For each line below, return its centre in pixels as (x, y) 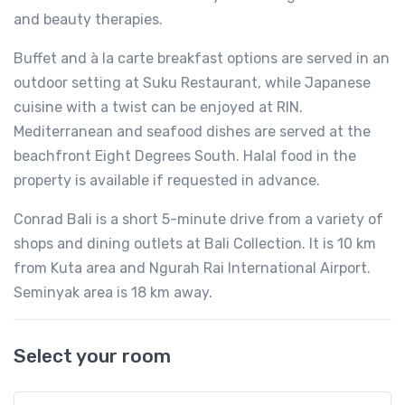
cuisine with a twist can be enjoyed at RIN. (158, 108)
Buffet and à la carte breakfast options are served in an (202, 59)
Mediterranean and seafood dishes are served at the (192, 132)
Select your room (92, 356)
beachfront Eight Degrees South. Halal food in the (185, 156)
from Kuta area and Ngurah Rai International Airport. (192, 268)
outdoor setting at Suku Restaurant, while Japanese (192, 83)
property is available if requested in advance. (167, 181)
